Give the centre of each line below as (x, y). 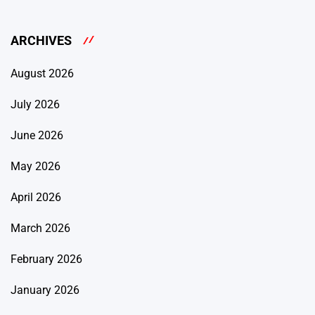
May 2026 (36, 166)
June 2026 (37, 135)
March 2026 (40, 228)
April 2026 (36, 197)
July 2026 (35, 104)
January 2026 (45, 290)
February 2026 (46, 259)
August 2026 (42, 73)
